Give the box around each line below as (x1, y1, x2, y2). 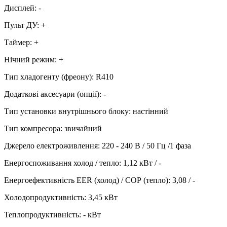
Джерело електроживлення (4, 141, 98, 150)
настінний (133, 106, 168, 116)
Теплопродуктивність (4, 210, 79, 219)
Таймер (4, 37, 30, 47)
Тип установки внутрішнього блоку (4, 106, 129, 116)
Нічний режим (4, 55, 55, 64)
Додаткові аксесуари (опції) (4, 89, 99, 98)
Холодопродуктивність (4, 193, 84, 202)
